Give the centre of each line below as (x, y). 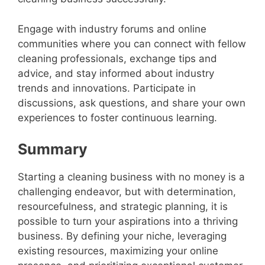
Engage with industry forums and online (112, 29)
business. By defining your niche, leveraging (122, 236)
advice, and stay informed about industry (116, 73)
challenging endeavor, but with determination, (127, 192)
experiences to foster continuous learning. (117, 117)
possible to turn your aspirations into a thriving (128, 222)
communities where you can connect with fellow (132, 43)
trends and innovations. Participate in (107, 88)
